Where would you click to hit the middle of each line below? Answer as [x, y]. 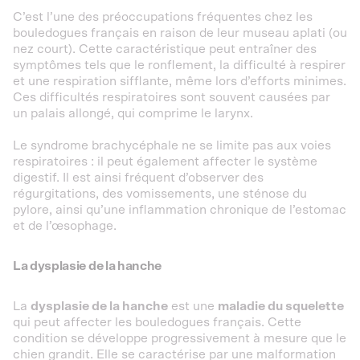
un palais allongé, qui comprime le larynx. [133, 113]
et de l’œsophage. [65, 226]
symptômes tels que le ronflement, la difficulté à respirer [179, 65]
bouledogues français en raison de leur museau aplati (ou [180, 33]
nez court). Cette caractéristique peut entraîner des [165, 49]
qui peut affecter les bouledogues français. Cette [157, 322]
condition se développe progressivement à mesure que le [180, 338]
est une [193, 306]
